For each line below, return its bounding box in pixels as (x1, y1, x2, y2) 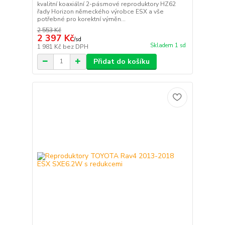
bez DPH (62, 42, 88, 51)
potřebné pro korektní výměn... (37, 15, 126, 23)
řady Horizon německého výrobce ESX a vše (37, 7, 164, 16)
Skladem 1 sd (150, 41, 186, 49)
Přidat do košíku (93, 56, 150, 66)
